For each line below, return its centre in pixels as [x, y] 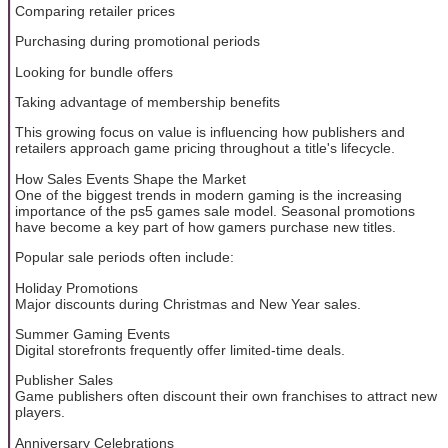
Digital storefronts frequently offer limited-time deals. [180, 349]
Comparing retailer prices [95, 10]
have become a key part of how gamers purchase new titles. [205, 226]
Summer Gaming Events [92, 333]
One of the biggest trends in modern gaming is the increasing [208, 194]
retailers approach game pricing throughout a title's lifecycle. [205, 148]
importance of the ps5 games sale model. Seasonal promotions [215, 210]
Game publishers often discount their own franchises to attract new [226, 396]
